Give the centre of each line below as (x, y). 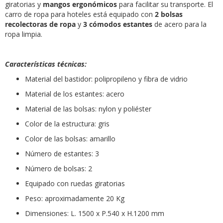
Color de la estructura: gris (67, 123)
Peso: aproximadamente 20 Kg (75, 198)
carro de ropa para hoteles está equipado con (80, 14)
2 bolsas (169, 14)
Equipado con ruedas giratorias (75, 183)
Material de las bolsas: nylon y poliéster (88, 109)
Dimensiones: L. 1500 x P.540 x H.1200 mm (95, 213)
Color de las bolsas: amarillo (70, 138)
